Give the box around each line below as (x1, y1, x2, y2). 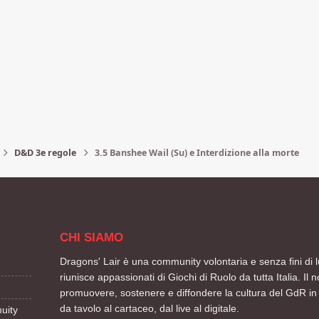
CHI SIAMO (59, 230, 123, 244)
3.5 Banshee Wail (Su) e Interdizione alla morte (94, 147, 299, 159)
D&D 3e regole (14, 147, 76, 159)
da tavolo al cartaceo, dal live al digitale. (59, 302, 239, 314)
